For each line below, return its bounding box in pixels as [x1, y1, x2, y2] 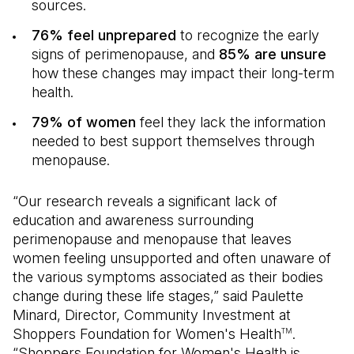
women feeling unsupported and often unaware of [13, 250, 331, 266]
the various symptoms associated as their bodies [13, 269, 323, 285]
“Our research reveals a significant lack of [13, 193, 277, 209]
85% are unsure [219, 46, 326, 62]
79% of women [32, 114, 136, 130]
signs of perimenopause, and [32, 46, 219, 62]
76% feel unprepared [32, 27, 176, 43]
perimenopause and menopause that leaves [13, 231, 292, 247]
